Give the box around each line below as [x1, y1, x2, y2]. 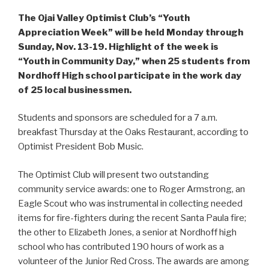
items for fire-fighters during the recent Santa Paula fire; [18, 212, 246, 223]
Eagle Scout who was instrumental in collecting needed [18, 198, 243, 209]
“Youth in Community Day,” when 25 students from [18, 55, 250, 67]
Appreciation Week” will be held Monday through [18, 26, 243, 38]
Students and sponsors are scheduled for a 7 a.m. [18, 112, 217, 124]
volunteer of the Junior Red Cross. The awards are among [18, 255, 249, 267]
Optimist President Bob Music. [18, 141, 144, 153]
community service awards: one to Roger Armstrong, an [18, 183, 245, 195]
